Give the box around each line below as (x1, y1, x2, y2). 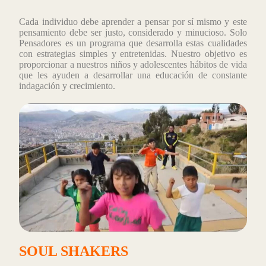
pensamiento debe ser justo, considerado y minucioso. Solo (19, 27, 247, 38)
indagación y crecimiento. (19, 81, 116, 91)
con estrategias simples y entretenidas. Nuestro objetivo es (19, 49, 247, 59)
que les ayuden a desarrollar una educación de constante (19, 70, 247, 81)
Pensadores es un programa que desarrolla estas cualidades (19, 38, 247, 49)
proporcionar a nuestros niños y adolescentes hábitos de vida (19, 59, 247, 70)
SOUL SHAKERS (19, 243, 129, 259)
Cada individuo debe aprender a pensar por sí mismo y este (19, 17, 247, 27)
